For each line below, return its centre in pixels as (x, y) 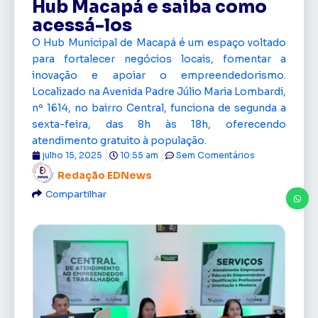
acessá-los (82, 25)
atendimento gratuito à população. (119, 140)
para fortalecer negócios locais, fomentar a (159, 59)
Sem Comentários (215, 155)
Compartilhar (76, 194)
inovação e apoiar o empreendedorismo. (159, 75)
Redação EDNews (105, 176)
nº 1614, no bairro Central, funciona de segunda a (159, 108)
